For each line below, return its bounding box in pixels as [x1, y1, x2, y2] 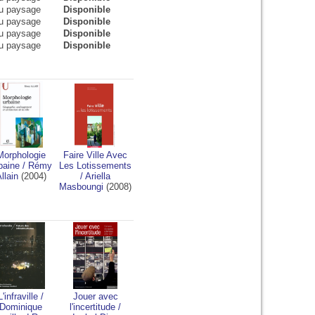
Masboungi [59, 181, 103, 192]
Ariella [85, 171, 110, 181]
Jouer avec [72, 291, 118, 302]
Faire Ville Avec [63, 150, 127, 160]
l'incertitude [70, 302, 115, 312]
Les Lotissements [59, 160, 131, 171]
